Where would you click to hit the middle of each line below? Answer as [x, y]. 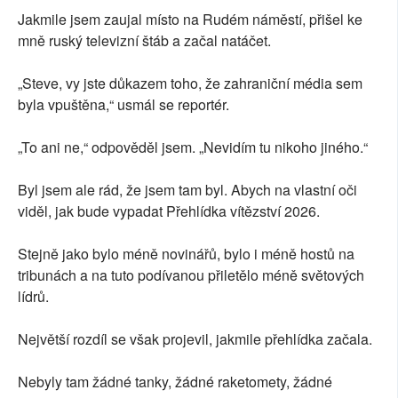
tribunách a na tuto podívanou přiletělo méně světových [191, 275]
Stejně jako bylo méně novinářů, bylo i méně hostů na [186, 254]
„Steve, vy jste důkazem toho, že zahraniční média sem [190, 84]
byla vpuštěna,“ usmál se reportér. [123, 105]
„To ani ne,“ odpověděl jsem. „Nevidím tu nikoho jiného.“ [193, 147]
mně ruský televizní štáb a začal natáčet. [144, 41]
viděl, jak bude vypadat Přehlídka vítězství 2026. [169, 211]
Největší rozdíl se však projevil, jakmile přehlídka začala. [195, 339]
